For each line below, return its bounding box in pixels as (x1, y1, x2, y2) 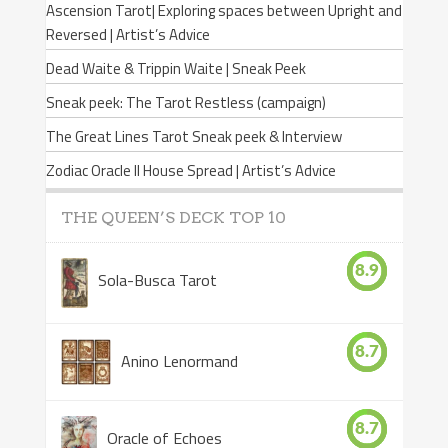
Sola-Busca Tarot (98, 267, 218, 292)
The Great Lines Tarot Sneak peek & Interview (45, 124, 342, 148)
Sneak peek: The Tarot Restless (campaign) (45, 90, 326, 114)
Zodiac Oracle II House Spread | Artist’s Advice (45, 158, 336, 182)
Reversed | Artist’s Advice (45, 22, 210, 46)
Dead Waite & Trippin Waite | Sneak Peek (45, 56, 306, 80)
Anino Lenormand (120, 348, 238, 373)
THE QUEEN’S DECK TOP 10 (60, 207, 286, 227)
